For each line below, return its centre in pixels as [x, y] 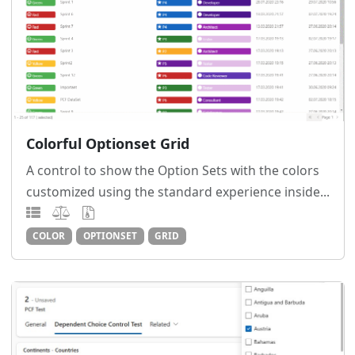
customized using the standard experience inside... [177, 192]
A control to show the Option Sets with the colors [172, 171]
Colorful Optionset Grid [107, 144]
